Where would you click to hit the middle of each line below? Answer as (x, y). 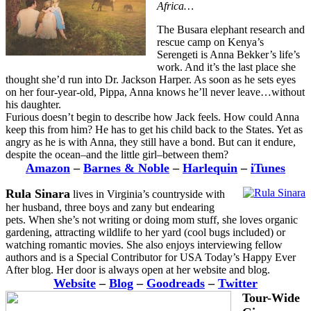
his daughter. (33, 105)
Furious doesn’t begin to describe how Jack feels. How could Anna (152, 117)
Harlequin (210, 168)
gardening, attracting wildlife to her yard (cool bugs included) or (145, 233)
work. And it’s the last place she (226, 67)
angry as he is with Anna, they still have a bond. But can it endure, (151, 142)
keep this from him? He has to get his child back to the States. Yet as (154, 130)
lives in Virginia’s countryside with (148, 194)
